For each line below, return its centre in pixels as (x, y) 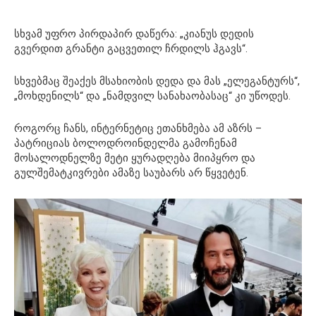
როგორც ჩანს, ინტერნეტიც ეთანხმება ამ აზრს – (138, 128)
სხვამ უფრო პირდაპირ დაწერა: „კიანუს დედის (134, 34)
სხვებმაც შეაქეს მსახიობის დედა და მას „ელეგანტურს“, (157, 81)
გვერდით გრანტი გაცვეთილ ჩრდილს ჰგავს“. (131, 48)
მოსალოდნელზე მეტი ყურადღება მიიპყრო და (135, 158)
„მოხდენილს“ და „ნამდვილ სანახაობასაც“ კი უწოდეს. (152, 96)
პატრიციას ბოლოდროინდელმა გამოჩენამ (126, 143)
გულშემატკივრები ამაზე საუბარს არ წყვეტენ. (131, 172)
